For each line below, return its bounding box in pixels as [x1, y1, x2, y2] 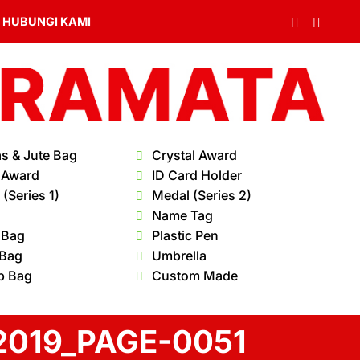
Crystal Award [152, 146, 238, 163]
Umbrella [152, 247, 207, 264]
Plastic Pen [152, 227, 219, 243]
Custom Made [152, 267, 239, 284]
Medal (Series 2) [152, 186, 252, 203]
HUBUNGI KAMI [2, 14, 91, 28]
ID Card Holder [152, 166, 243, 183]
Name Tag [152, 207, 214, 223]
